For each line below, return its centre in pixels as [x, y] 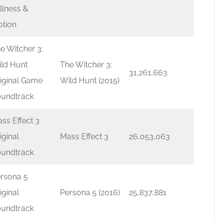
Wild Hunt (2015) [90, 81]
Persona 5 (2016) [90, 193]
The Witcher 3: [86, 65]
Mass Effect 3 [84, 137]
